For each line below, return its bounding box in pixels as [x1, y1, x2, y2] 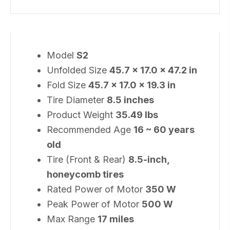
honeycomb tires [47, 168, 124, 180]
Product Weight [47, 109, 116, 120]
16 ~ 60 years [133, 124, 195, 135]
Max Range [47, 213, 98, 224]
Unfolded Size [47, 64, 109, 75]
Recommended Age [47, 124, 133, 135]
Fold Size [47, 79, 88, 90]
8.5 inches [107, 94, 154, 105]
